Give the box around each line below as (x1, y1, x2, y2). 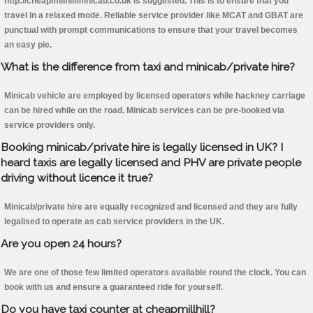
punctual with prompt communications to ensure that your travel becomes (4, 25, 298, 36)
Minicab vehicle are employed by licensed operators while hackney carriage (4, 91, 305, 101)
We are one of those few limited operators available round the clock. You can (4, 268, 306, 278)
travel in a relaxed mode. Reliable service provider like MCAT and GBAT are (4, 10, 303, 21)
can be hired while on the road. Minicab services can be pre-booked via (4, 105, 284, 116)
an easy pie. (4, 40, 52, 50)
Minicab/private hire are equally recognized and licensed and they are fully (4, 202, 298, 212)
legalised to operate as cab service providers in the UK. (4, 217, 224, 227)
